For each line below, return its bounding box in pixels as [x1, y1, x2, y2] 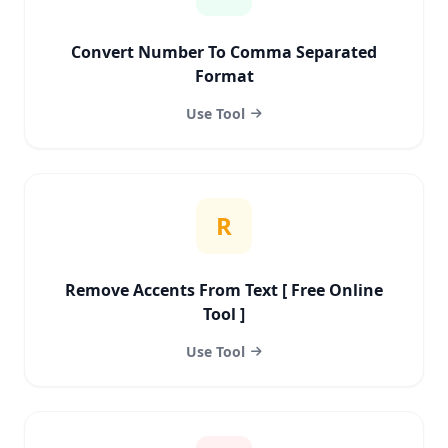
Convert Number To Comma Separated [71, 41, 377, 63]
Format [194, 65, 254, 87]
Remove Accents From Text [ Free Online [65, 279, 383, 301]
